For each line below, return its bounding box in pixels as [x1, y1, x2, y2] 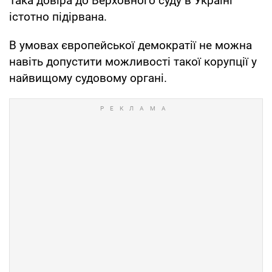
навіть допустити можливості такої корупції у [9, 54, 257, 69]
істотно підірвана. [9, 9, 107, 24]
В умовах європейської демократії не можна [9, 38, 252, 52]
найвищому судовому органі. [9, 70, 167, 85]
